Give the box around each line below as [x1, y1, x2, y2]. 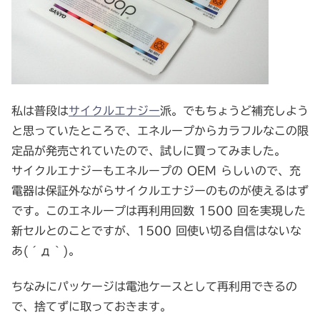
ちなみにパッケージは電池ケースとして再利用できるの [11, 280, 297, 292]
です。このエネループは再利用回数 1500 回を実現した [11, 204, 306, 216]
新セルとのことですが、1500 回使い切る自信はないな [11, 224, 301, 236]
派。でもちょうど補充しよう [160, 104, 309, 116]
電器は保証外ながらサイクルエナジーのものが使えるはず [11, 184, 309, 196]
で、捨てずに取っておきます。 [11, 300, 171, 312]
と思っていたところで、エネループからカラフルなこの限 [11, 124, 309, 136]
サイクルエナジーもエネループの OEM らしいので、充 [11, 164, 301, 176]
